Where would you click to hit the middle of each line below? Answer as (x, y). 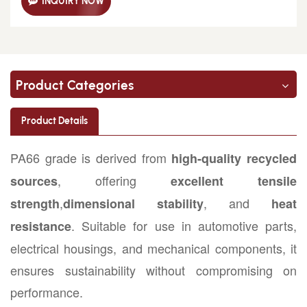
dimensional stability (133, 203)
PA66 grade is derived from (91, 157)
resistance (41, 226)
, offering (114, 180)
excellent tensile (234, 181)
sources (34, 181)
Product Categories (75, 85)
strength (35, 203)
